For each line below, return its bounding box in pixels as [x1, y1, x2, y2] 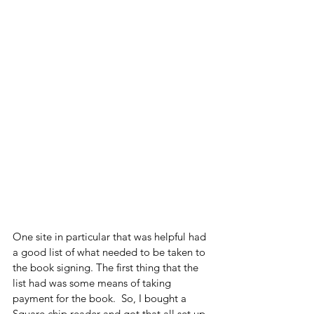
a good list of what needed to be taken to [13, 245, 208, 259]
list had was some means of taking [13, 275, 174, 289]
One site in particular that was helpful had [13, 229, 209, 243]
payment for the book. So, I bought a [13, 291, 189, 305]
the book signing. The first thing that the [13, 260, 201, 274]
